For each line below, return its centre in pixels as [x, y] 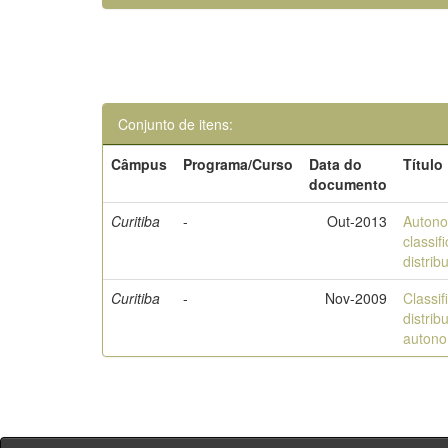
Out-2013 [357, 221]
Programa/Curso [238, 164]
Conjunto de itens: [175, 124]
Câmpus [139, 164]
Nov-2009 [356, 298]
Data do [336, 164]
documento [348, 184]
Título [423, 164]
